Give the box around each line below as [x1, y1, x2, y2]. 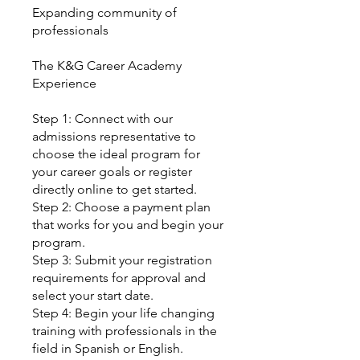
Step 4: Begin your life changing [32, 305, 215, 321]
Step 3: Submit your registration [32, 252, 212, 268]
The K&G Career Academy [32, 58, 182, 73]
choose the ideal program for [32, 146, 200, 162]
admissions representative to [32, 129, 196, 144]
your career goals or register [32, 164, 192, 179]
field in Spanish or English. [32, 341, 183, 356]
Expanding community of [32, 5, 177, 20]
